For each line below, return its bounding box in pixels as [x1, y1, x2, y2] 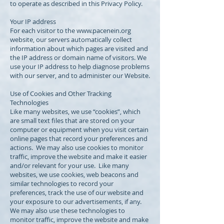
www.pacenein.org [76, 26, 131, 35]
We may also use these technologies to [10, 206, 125, 215]
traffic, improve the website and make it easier [10, 152, 147, 161]
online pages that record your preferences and [10, 134, 147, 143]
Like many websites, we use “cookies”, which [10, 107, 140, 116]
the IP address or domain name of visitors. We [10, 53, 146, 62]
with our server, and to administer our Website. [10, 71, 150, 80]
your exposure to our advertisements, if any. [10, 197, 141, 206]
